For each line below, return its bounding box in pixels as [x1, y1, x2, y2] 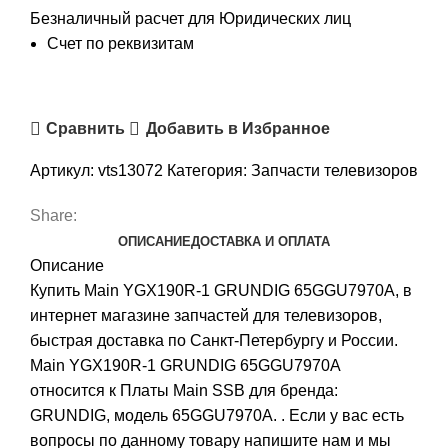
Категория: [167, 161, 247, 179]
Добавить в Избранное [145, 120, 330, 138]
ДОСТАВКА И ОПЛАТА [191, 233, 330, 249]
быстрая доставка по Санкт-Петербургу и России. [30, 331, 398, 349]
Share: [30, 206, 77, 224]
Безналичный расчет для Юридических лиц [30, 9, 351, 27]
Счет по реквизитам [47, 34, 194, 52]
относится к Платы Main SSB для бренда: [30, 381, 338, 399]
